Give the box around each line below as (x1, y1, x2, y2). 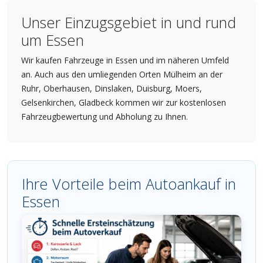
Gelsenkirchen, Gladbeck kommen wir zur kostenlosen (21, 96, 226, 108)
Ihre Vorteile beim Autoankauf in (22, 173, 236, 194)
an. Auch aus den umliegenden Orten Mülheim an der (21, 68, 222, 80)
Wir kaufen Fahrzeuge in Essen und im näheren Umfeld (21, 54, 229, 66)
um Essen (21, 29, 84, 50)
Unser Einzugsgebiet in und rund (21, 12, 236, 32)
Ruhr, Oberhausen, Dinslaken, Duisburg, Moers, (21, 82, 202, 94)
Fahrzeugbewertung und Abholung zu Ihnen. (21, 110, 188, 122)
